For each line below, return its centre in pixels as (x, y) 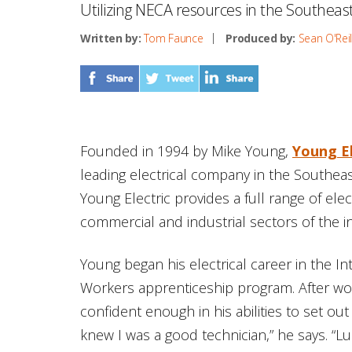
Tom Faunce (173, 38)
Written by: (111, 38)
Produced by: (261, 38)
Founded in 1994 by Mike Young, (186, 150)
